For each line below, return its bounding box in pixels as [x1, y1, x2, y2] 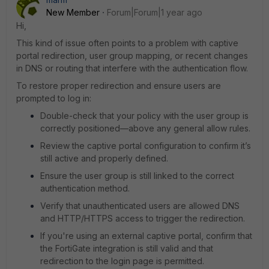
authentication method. [40, 183, 130, 193]
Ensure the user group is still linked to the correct [40, 171, 234, 181]
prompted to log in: [16, 93, 91, 103]
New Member [46, 7, 100, 17]
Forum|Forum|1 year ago [107, 7, 202, 17]
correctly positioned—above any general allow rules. [40, 123, 250, 133]
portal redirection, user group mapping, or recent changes [16, 50, 248, 61]
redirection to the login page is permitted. [40, 256, 204, 266]
